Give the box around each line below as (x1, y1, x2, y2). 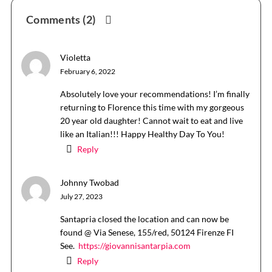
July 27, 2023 (59, 191, 103, 201)
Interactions (10, 13, 79, 28)
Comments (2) (25, 12, 96, 26)
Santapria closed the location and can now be (59, 213, 229, 224)
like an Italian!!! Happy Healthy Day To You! (59, 128, 225, 139)
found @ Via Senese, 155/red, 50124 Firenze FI (59, 226, 234, 237)
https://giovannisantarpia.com (78, 240, 191, 251)
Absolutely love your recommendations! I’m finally (59, 88, 250, 99)
